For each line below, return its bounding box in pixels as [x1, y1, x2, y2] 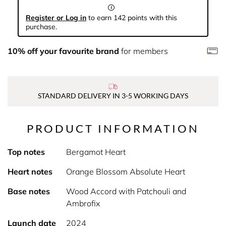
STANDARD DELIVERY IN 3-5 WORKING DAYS [38, 91, 188, 100]
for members [119, 46, 168, 56]
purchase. [26, 22, 57, 31]
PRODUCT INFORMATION [27, 122, 199, 135]
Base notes [8, 186, 50, 196]
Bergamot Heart [66, 147, 126, 157]
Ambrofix [66, 198, 100, 208]
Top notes [8, 147, 45, 157]
